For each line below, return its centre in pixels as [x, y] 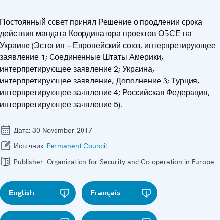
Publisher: [29, 161]
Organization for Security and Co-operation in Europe [130, 161]
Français [106, 192]
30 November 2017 [62, 130]
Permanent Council [77, 146]
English [22, 192]
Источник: [29, 146]
